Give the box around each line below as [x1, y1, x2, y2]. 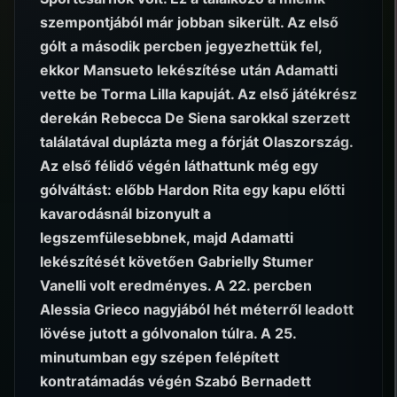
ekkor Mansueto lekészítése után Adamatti [40, 61, 338, 80]
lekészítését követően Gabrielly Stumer [40, 253, 314, 271]
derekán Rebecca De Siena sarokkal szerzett [40, 109, 350, 128]
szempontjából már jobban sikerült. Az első [40, 13, 339, 32]
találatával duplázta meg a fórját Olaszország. [40, 133, 353, 152]
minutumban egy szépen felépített [40, 348, 279, 367]
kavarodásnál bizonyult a [40, 205, 211, 223]
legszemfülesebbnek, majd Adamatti [40, 229, 293, 247]
